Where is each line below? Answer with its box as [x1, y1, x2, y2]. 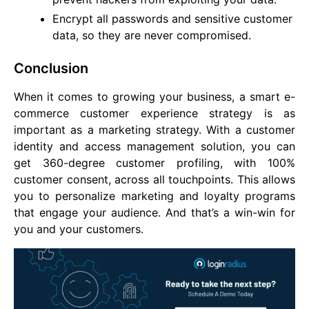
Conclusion [14, 59, 88, 77]
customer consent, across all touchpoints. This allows [14, 172, 295, 186]
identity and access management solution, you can [14, 139, 295, 153]
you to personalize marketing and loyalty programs [14, 188, 295, 203]
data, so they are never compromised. [52, 28, 251, 42]
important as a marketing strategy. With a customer [14, 122, 295, 137]
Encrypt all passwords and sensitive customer [52, 11, 292, 26]
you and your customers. [14, 221, 143, 236]
